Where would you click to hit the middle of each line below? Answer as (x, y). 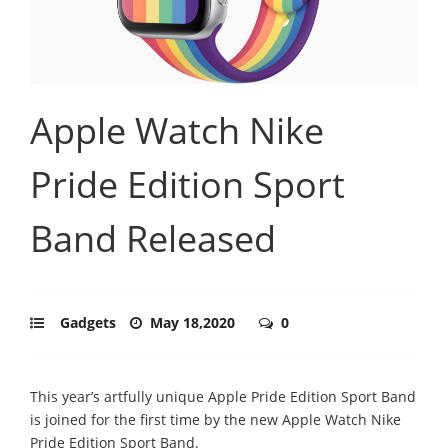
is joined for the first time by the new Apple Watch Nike (215, 419)
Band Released (153, 238)
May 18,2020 (194, 322)
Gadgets (88, 322)
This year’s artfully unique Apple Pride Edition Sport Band (223, 396)
